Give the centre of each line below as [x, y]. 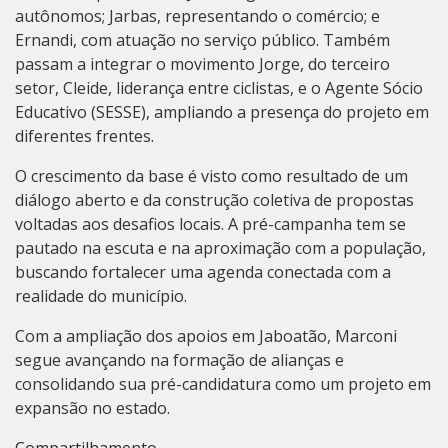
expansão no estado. [92, 408]
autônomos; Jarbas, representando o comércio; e [197, 16]
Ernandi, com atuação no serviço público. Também [202, 40]
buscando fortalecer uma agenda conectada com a [203, 272]
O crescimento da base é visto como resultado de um [211, 176]
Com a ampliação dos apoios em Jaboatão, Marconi [206, 336]
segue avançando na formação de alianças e [179, 360]
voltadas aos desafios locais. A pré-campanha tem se [210, 224]
